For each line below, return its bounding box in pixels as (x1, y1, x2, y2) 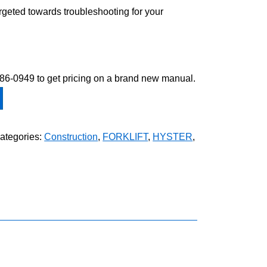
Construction (44, 131, 98, 142)
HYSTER (153, 131, 193, 142)
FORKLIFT (103, 131, 148, 142)
